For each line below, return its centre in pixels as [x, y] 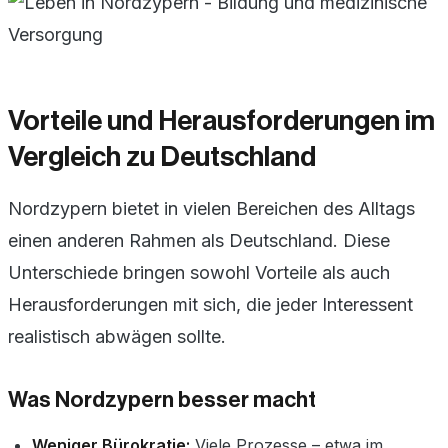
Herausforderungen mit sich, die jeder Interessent [210, 304]
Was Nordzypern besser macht [162, 399]
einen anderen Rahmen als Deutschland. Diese [199, 240]
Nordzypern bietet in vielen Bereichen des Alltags [211, 208]
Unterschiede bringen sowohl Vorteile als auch [199, 272]
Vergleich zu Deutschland [162, 156]
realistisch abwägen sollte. [117, 336]
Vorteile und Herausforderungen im [221, 120]
